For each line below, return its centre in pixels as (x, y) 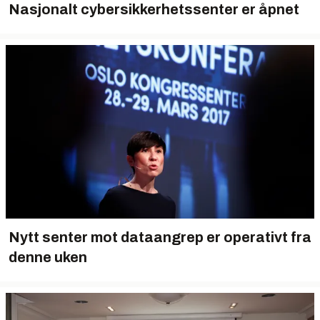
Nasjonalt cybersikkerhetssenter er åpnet (154, 9)
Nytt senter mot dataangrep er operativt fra (160, 237)
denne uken (48, 257)
